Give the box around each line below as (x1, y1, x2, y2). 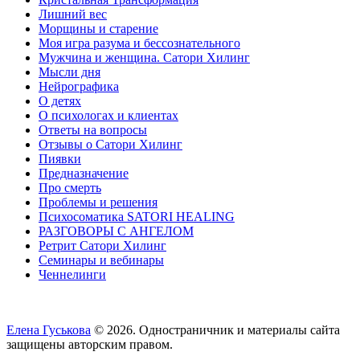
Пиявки (39, 152, 81, 166)
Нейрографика (39, 80, 119, 94)
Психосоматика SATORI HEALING (39, 210, 235, 224)
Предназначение (39, 166, 129, 181)
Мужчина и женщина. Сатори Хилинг (39, 51, 250, 65)
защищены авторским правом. (6, 337, 173, 352)
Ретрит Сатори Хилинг (39, 239, 166, 253)
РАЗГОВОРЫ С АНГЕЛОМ (39, 224, 194, 239)
